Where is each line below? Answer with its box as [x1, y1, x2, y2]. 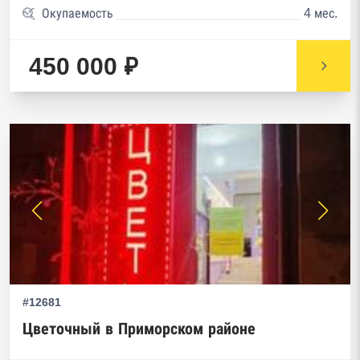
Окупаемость [42, 6, 113, 20]
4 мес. [304, 6, 337, 20]
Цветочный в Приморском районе [22, 320, 256, 337]
